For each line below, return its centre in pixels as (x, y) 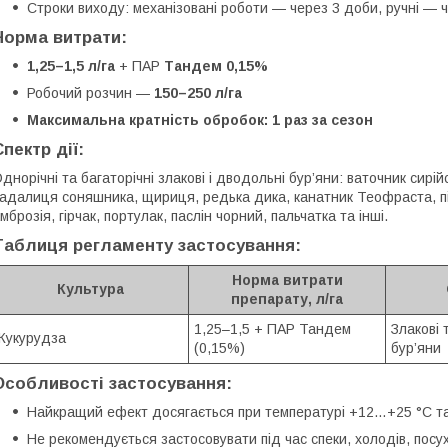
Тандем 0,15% (216, 65)
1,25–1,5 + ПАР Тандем (272, 328)
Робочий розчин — (90, 92)
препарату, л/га (287, 298)
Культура (90, 288)
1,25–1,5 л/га (71, 65)
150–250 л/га (198, 92)
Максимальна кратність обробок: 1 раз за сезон (200, 119)
